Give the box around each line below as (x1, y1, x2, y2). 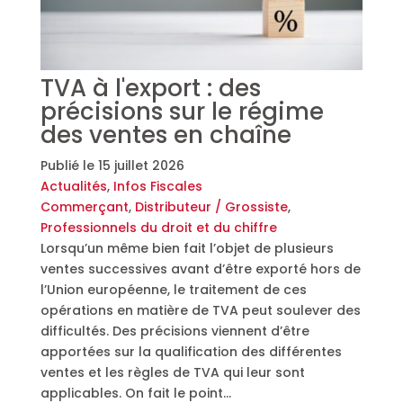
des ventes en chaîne (40, 118, 291, 151)
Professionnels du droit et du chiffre (40, 218, 277, 237)
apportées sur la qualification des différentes (40, 342, 342, 361)
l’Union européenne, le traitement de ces (40, 280, 307, 299)
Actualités (40, 176, 107, 195)
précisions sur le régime (40, 94, 324, 128)
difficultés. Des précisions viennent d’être (40, 321, 309, 340)
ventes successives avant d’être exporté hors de (40, 259, 361, 278)
